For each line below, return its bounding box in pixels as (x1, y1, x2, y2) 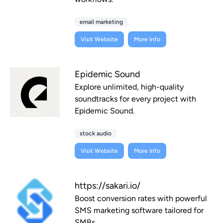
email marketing (80, 18, 123, 26)
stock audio (80, 130, 111, 137)
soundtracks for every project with (75, 94, 196, 104)
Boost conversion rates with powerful (75, 194, 207, 204)
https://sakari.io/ (75, 180, 140, 192)
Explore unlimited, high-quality (75, 82, 184, 92)
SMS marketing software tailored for (75, 206, 204, 216)
